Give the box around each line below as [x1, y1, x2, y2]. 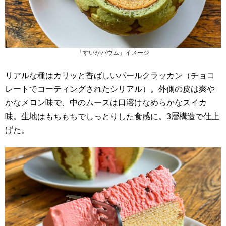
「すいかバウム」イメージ [77, 49, 149, 57]
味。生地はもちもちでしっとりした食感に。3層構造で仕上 [5, 112, 219, 121]
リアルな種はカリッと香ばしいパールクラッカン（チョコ [5, 71, 215, 80]
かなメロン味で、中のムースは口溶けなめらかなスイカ [5, 98, 207, 107]
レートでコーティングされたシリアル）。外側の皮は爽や [5, 85, 215, 94]
